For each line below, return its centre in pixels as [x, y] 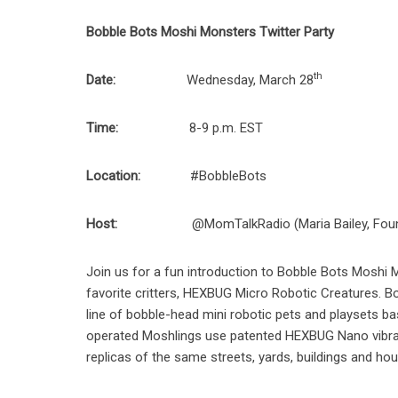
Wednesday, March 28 [215, 80]
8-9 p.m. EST [191, 128]
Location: [114, 176]
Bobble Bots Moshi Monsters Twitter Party [211, 32]
